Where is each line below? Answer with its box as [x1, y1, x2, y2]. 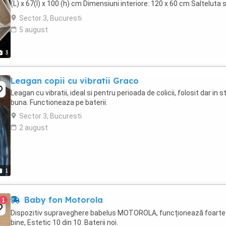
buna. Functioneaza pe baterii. [11, 98, 107, 106]
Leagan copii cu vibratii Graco [11, 76, 139, 86]
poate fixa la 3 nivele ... [11, 9, 82, 17]
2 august [19, 124, 48, 132]
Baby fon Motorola [22, 195, 103, 205]
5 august [19, 26, 48, 34]
